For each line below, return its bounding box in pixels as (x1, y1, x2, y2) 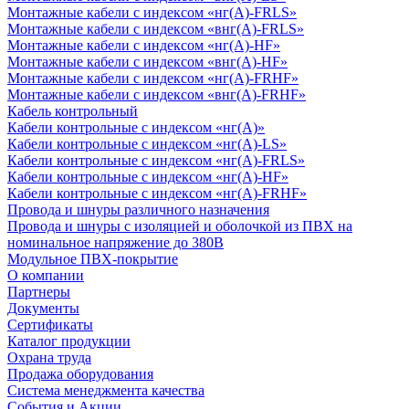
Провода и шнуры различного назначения (7, 201, 269, 217)
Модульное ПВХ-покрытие (7, 250, 178, 267)
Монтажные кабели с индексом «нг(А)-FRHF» (7, 69, 299, 86)
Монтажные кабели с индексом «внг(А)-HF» (7, 53, 288, 69)
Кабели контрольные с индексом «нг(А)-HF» (7, 168, 288, 184)
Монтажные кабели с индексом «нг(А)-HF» (7, 37, 280, 53)
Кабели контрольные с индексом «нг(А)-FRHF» (7, 184, 307, 201)
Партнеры (7, 283, 70, 299)
